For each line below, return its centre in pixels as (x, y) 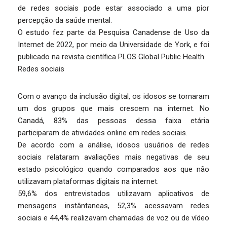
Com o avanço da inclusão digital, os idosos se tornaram (113, 96)
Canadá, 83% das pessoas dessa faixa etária (113, 120)
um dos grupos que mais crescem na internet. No (113, 108)
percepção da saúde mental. (65, 20)
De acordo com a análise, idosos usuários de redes (113, 145)
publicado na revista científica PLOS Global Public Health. (112, 56)
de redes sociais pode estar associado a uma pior (113, 8)
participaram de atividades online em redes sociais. (103, 133)
